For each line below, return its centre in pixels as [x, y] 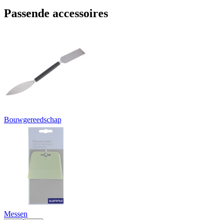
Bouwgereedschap [33, 119]
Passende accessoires [56, 13]
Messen [16, 214]
